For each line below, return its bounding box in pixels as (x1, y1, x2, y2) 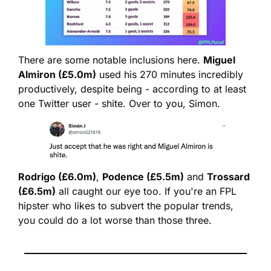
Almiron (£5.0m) (18, 68, 96, 80)
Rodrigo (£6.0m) (18, 171, 96, 183)
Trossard (207, 171, 250, 183)
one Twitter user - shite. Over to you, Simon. (18, 97, 220, 109)
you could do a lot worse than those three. (18, 214, 212, 227)
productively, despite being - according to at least (18, 82, 246, 95)
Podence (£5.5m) (102, 171, 184, 183)
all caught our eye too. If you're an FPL (56, 185, 237, 198)
